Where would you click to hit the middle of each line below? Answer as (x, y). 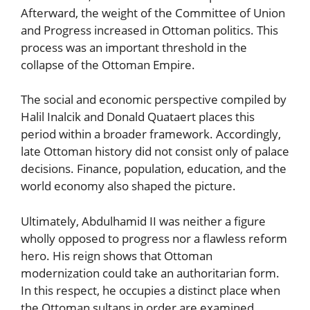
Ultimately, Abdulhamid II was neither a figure (143, 221)
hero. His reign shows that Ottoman (117, 255)
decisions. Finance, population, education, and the (154, 169)
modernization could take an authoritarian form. (150, 273)
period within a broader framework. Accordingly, (151, 134)
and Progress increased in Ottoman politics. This (149, 30)
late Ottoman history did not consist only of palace (155, 152)
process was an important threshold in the (134, 47)
